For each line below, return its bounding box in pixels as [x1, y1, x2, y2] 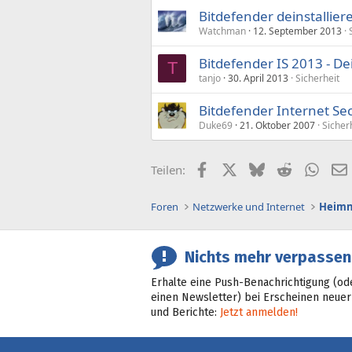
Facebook [208, 160, 261, 176]
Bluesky [263, 160, 306, 176]
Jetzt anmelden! [220, 306, 298, 319]
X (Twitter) [236, 160, 292, 176]
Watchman [199, 24, 246, 38]
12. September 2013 [253, 24, 342, 38]
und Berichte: [151, 306, 220, 319]
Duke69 [199, 119, 233, 132]
